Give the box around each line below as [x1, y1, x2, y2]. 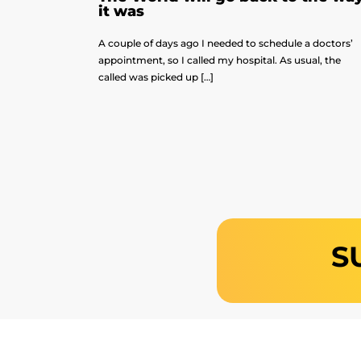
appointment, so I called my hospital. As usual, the [98, 54, 341, 67]
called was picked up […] [98, 71, 214, 84]
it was [98, 2, 144, 21]
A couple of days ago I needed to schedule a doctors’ [98, 37, 353, 50]
